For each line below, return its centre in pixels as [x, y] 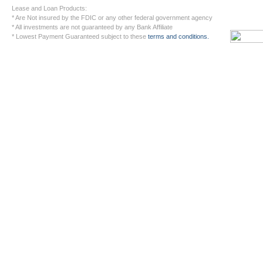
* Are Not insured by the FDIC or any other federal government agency [112, 18]
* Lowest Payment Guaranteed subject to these [80, 36]
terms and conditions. [178, 36]
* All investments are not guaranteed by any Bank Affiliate [92, 27]
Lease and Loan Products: [49, 8]
